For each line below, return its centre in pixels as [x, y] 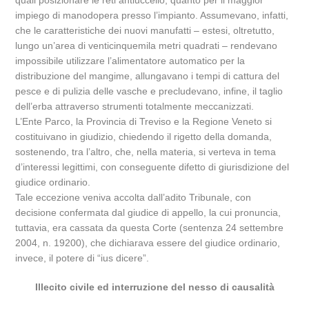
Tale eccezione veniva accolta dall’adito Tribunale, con [133, 197]
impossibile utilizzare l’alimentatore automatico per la [130, 61]
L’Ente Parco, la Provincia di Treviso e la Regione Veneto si [144, 121]
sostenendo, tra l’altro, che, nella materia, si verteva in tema [146, 152]
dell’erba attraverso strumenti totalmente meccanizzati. [135, 106]
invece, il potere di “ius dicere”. [82, 258]
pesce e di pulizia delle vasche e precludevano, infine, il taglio [149, 91]
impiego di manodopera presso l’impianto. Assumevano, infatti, [152, 15]
